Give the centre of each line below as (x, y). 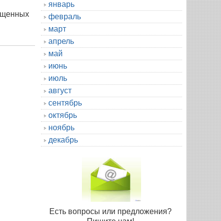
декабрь (63, 140)
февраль (65, 16)
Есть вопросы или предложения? (111, 211)
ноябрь (61, 127)
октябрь (63, 115)
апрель (61, 41)
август (60, 90)
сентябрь (65, 103)
